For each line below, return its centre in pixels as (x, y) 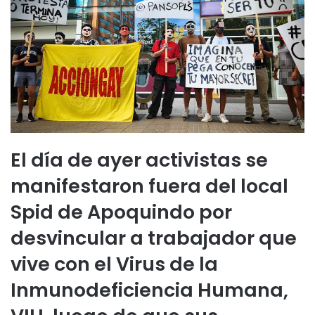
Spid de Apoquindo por (121, 212)
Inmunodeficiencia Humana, (149, 290)
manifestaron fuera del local (149, 186)
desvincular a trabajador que (154, 238)
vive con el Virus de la (114, 264)
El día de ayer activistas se (139, 160)
